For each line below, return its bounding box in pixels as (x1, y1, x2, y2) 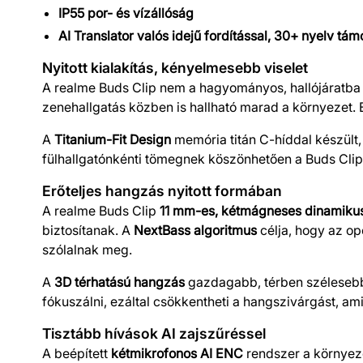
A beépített (42, 344, 111, 361)
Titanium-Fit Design (54, 130, 171, 147)
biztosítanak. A (42, 221, 134, 238)
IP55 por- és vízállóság (58, 4, 194, 21)
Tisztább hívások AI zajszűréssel (42, 324, 266, 342)
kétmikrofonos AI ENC (111, 344, 243, 361)
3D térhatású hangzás (54, 273, 185, 290)
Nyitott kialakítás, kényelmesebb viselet (42, 58, 308, 76)
